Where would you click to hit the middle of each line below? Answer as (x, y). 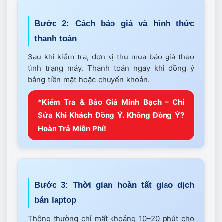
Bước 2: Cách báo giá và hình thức (114, 23)
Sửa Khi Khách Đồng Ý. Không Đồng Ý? (111, 115)
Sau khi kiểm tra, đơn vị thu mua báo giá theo (111, 56)
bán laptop (55, 200)
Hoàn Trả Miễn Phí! (72, 128)
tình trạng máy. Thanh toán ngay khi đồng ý (111, 68)
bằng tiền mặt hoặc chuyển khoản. (89, 79)
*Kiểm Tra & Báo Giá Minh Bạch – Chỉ (111, 102)
